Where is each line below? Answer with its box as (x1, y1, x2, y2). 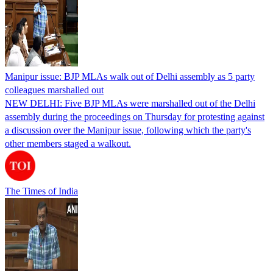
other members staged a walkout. (5, 138, 131, 149)
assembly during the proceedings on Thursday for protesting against (5, 111, 264, 122)
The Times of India (5, 185, 78, 196)
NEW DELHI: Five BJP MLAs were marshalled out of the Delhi (5, 97, 255, 108)
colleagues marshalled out (5, 84, 104, 95)
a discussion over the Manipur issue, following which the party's (5, 124, 251, 135)
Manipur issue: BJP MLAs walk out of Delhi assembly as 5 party (5, 71, 255, 82)
